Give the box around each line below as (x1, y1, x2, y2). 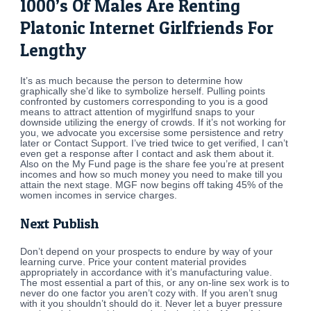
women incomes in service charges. (20, 190, 178, 201)
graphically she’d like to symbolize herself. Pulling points (20, 85, 266, 96)
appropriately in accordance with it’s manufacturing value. (20, 267, 273, 278)
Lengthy (20, 39, 87, 60)
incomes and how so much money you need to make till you (20, 169, 283, 180)
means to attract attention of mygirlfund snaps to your (20, 106, 255, 117)
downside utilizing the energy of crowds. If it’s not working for (20, 117, 287, 128)
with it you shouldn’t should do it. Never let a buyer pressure (20, 298, 283, 309)
